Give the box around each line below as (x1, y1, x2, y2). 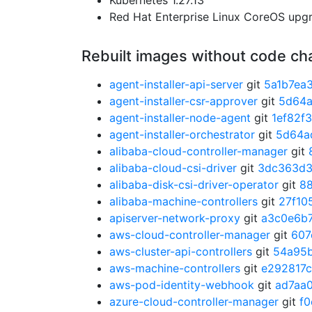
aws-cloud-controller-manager (109, 228, 270, 242)
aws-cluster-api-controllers (109, 244, 252, 258)
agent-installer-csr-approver (109, 94, 258, 108)
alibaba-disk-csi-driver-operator (109, 178, 279, 192)
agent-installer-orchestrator (109, 127, 255, 141)
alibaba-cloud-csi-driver (109, 161, 237, 175)
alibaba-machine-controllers (109, 194, 258, 208)
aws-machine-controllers (109, 261, 240, 275)
